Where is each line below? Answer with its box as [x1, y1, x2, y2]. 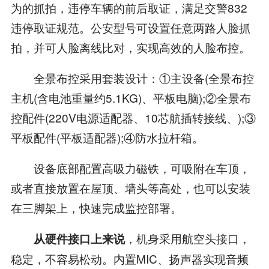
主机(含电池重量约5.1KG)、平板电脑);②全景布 [10, 89, 251, 106]
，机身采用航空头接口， [124, 229, 250, 246]
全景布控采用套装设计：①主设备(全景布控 [10, 70, 254, 86]
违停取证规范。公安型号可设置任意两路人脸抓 [10, 19, 250, 36]
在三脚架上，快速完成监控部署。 [10, 199, 182, 216]
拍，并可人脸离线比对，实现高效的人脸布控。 [10, 39, 250, 56]
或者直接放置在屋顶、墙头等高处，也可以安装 [10, 180, 250, 196]
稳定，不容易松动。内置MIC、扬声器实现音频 [10, 250, 249, 267]
